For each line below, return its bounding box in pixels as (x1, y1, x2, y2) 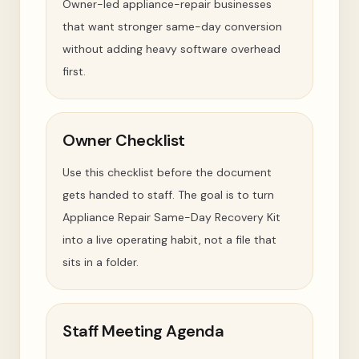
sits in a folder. (63, 255, 139, 269)
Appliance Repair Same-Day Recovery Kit (63, 210, 280, 224)
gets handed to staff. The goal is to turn (63, 188, 274, 202)
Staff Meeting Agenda (63, 321, 224, 341)
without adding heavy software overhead (63, 42, 280, 56)
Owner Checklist (63, 130, 185, 151)
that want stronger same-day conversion (63, 19, 282, 34)
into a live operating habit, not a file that (63, 232, 276, 247)
